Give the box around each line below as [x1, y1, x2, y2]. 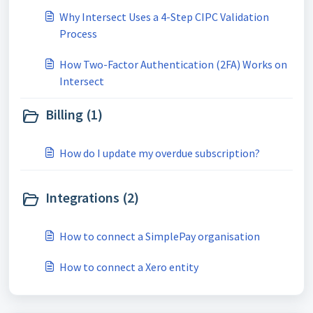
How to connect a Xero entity [59, 260, 198, 274]
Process [59, 27, 97, 41]
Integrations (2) [45, 189, 139, 206]
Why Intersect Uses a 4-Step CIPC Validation [59, 10, 269, 24]
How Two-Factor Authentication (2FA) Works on [59, 57, 287, 71]
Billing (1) [45, 105, 103, 123]
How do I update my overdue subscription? [59, 146, 260, 160]
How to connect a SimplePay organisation [59, 229, 260, 243]
